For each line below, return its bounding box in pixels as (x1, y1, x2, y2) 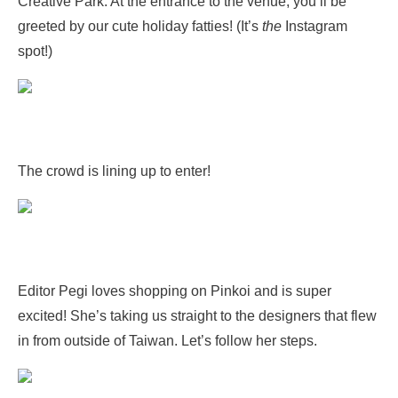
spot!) (18, 44, 52, 59)
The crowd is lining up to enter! (18, 163, 211, 179)
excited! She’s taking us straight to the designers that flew (18, 308, 377, 323)
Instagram (282, 19, 347, 34)
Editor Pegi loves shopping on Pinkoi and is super (18, 283, 331, 298)
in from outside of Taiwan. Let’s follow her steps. (18, 333, 317, 348)
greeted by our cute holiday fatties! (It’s (18, 19, 262, 34)
